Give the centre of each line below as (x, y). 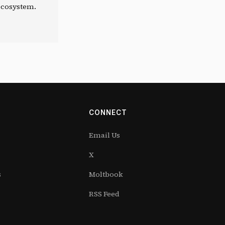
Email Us (104, 135)
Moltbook (106, 174)
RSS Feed (104, 194)
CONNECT (108, 113)
